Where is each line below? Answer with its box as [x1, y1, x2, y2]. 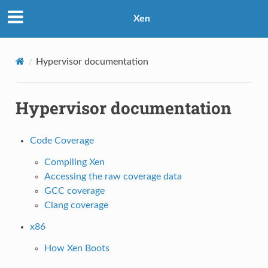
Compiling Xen [44, 157, 105, 167]
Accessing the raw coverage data [44, 171, 182, 181]
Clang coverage [44, 200, 108, 210]
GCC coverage [44, 185, 105, 196]
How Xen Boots [44, 243, 109, 253]
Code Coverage [29, 135, 94, 145]
